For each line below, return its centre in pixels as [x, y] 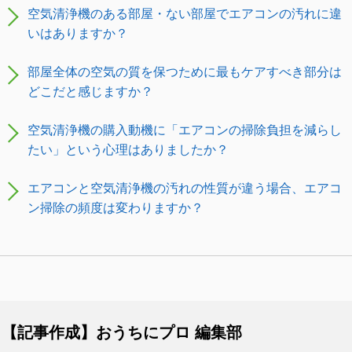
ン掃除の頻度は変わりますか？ [115, 208]
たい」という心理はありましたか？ [128, 150]
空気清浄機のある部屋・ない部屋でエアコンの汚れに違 [185, 14]
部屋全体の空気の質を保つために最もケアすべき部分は [185, 72]
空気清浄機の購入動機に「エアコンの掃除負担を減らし [185, 130]
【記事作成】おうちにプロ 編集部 [122, 333]
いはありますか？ [78, 34]
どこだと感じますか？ [90, 92]
